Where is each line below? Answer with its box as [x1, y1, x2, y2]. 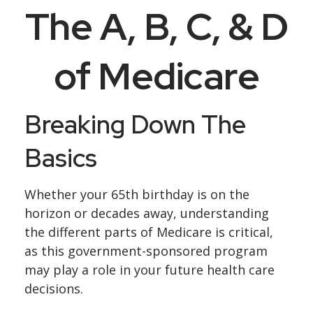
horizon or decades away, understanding [24, 205, 269, 221]
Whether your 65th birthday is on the [24, 186, 249, 203]
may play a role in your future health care [24, 261, 275, 278]
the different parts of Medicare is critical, [24, 224, 273, 240]
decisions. [24, 280, 83, 297]
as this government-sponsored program [24, 242, 268, 259]
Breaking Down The [24, 108, 246, 141]
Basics [24, 141, 97, 175]
